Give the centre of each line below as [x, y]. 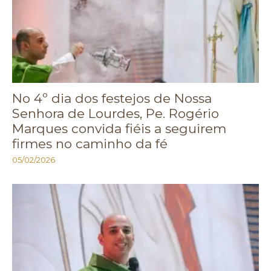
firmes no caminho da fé [90, 144]
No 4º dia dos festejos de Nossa [112, 99]
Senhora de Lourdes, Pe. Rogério [116, 114]
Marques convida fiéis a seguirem [119, 129]
